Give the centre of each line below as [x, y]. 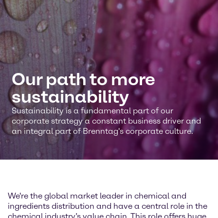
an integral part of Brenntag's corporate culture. [102, 131]
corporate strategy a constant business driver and [106, 121]
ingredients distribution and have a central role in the [108, 206]
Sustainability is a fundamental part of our [92, 111]
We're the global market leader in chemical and [97, 196]
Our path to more [83, 79]
